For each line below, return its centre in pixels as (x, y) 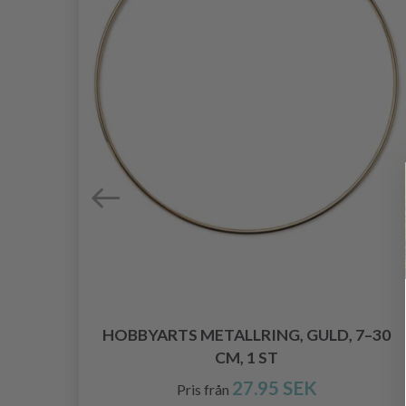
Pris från (203, 390)
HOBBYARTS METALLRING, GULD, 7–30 (246, 335)
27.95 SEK (274, 388)
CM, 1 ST (246, 358)
